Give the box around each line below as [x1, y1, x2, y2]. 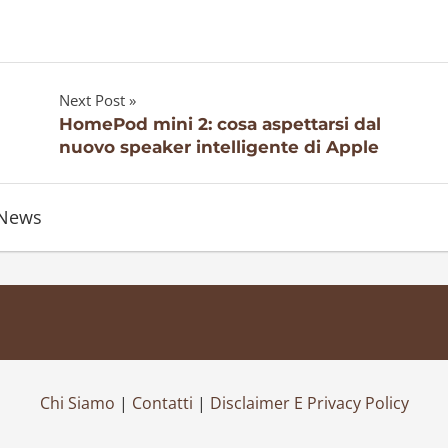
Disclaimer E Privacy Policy [209, 392, 409, 415]
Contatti [131, 392, 193, 415]
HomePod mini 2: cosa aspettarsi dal [58, 114, 381, 135]
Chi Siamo [39, 392, 115, 415]
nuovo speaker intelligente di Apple [58, 137, 379, 158]
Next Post [58, 90, 125, 111]
